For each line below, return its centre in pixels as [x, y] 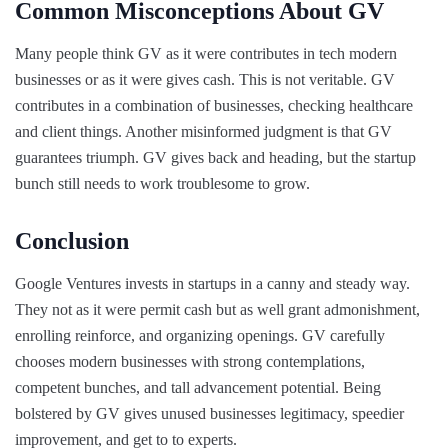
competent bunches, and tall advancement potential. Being [198, 387]
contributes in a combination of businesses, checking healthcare [214, 105]
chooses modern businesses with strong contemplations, [190, 361]
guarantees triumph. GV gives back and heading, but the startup [215, 157]
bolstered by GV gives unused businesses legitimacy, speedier [209, 413]
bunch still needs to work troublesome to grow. [162, 183]
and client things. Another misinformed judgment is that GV [203, 131]
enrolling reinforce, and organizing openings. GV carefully [200, 335]
